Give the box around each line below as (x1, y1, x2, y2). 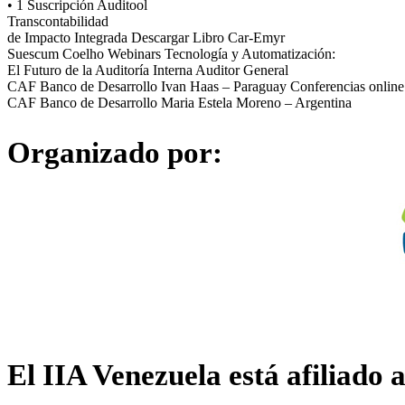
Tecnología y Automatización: (165, 46, 335, 62)
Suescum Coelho (7, 46, 104, 62)
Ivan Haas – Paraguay (161, 79, 287, 95)
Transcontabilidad (7, 14, 108, 30)
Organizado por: (7, 136, 222, 169)
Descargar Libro (131, 30, 224, 46)
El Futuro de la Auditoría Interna (7, 62, 193, 79)
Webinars (108, 46, 161, 62)
